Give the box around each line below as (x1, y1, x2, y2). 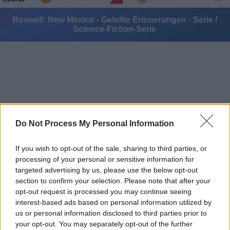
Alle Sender (22, 111, 70, 122)
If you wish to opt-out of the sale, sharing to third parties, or (15, 144, 207, 152)
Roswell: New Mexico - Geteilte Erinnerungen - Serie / (12, 15, 217, 24)
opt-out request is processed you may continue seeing (15, 187, 191, 196)
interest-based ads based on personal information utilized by (15, 198, 212, 206)
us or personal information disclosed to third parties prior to (15, 209, 207, 217)
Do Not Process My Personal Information (15, 119, 174, 128)
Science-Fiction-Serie (73, 25, 157, 33)
